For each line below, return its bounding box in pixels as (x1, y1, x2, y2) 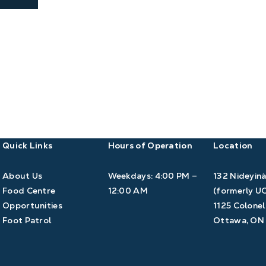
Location (213, 140, 253, 151)
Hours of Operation (107, 140, 192, 151)
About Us (2, 170, 43, 181)
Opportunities (2, 199, 62, 211)
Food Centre (2, 185, 56, 196)
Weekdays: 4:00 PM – (107, 170, 198, 181)
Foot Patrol (2, 214, 52, 226)
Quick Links (2, 140, 53, 151)
